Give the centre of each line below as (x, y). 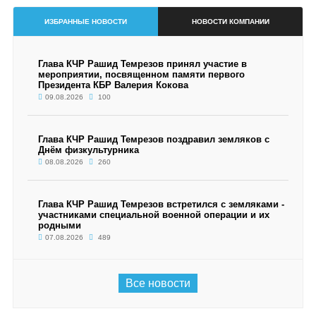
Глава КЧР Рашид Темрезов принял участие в (142, 64)
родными (59, 225)
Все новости (158, 283)
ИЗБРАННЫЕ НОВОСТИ (85, 22)
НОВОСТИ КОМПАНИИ (230, 22)
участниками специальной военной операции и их (153, 215)
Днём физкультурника (88, 150)
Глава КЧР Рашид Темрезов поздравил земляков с (153, 139)
